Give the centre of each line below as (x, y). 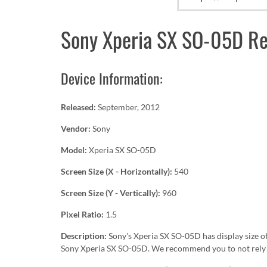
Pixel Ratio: (83, 214)
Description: (85, 236)
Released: (79, 107)
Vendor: (77, 128)
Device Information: (112, 78)
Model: (75, 150)
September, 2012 (129, 107)
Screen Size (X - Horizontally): (117, 171)
